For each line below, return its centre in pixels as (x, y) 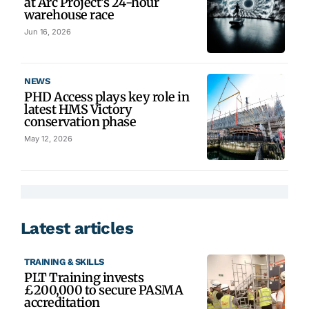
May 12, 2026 (48, 138)
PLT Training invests (84, 277)
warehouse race (69, 14)
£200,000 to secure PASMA (103, 290)
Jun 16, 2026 (48, 31)
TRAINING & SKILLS (64, 261)
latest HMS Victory (78, 109)
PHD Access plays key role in (107, 97)
